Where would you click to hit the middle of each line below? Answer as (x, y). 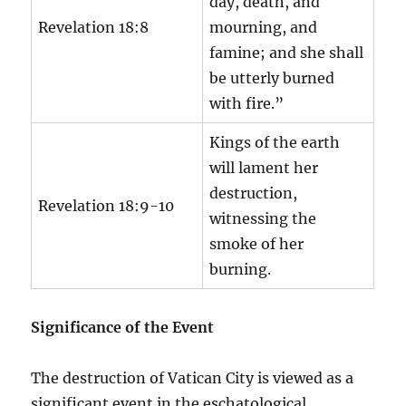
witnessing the (263, 218)
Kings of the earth (275, 142)
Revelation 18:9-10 (106, 205)
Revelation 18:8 (94, 27)
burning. (241, 269)
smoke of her (257, 243)
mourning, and (264, 27)
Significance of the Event (123, 327)
